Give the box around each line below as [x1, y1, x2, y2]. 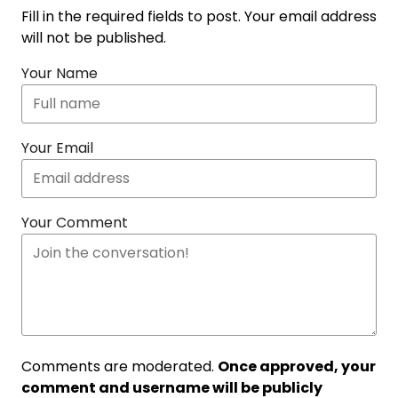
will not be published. [21, 27, 166, 48]
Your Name [21, 62, 98, 84]
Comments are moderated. [21, 355, 218, 377]
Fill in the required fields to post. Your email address [21, 5, 377, 27]
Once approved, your [218, 355, 376, 377]
